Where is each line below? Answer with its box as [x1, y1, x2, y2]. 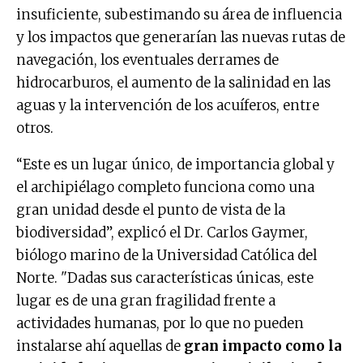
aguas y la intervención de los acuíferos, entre [16, 96, 319, 114]
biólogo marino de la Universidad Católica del [16, 246, 317, 264]
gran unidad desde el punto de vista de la [16, 200, 285, 219]
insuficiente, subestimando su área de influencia [16, 5, 342, 23]
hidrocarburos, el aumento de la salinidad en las [16, 73, 331, 92]
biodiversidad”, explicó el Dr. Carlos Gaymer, [16, 223, 308, 241]
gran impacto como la [184, 336, 342, 355]
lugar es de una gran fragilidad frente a [16, 291, 275, 310]
